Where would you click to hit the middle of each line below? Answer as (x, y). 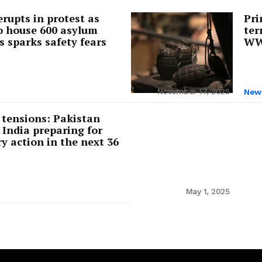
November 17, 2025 (193, 91)
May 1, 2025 (207, 191)
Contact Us (84, 67)
